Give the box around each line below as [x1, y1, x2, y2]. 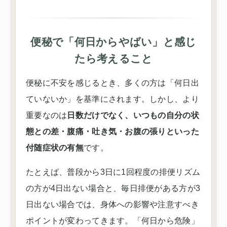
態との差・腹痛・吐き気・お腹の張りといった [26, 127, 199, 136]
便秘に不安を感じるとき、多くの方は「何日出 [26, 79, 199, 87]
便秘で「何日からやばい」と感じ [30, 36, 197, 48]
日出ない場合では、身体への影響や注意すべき [26, 200, 199, 209]
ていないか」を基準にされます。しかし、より [26, 95, 199, 103]
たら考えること [74, 53, 153, 64]
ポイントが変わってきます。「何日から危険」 [26, 216, 199, 225]
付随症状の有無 [26, 143, 84, 152]
